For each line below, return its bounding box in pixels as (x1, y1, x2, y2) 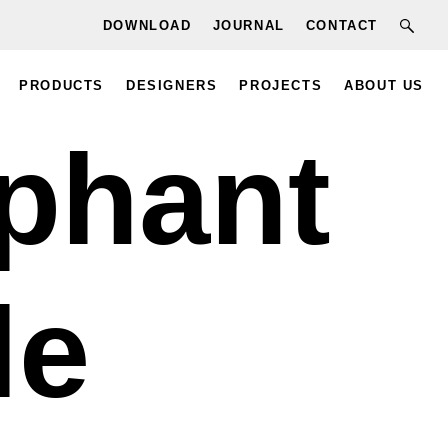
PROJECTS (239, 78, 323, 94)
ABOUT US (344, 78, 424, 94)
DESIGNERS (125, 78, 218, 94)
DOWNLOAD (102, 17, 192, 33)
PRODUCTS (19, 78, 104, 94)
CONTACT (305, 17, 378, 33)
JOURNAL (212, 17, 285, 33)
